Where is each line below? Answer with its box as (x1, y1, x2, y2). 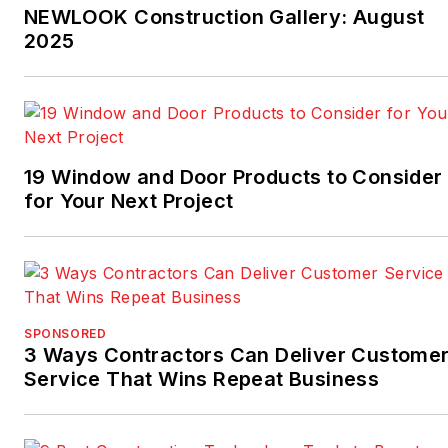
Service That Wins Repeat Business (24, 366, 380, 391)
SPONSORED (24, 325, 107, 341)
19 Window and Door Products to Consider (24, 164, 443, 189)
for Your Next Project (24, 188, 234, 213)
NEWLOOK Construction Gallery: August (24, 4, 425, 29)
